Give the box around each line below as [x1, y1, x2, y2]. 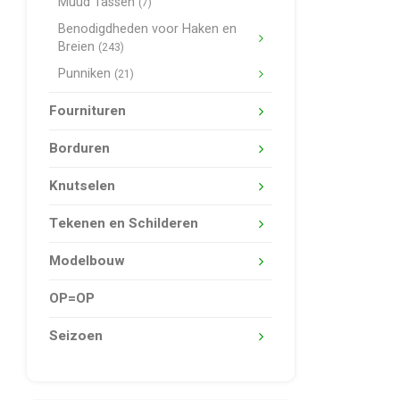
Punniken [58, 64, 114, 83]
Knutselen [49, 176, 115, 196]
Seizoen [49, 326, 103, 346]
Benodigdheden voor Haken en [58, 20, 237, 38]
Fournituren [49, 101, 126, 121]
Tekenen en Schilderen [49, 213, 198, 233]
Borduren [49, 138, 110, 158]
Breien [58, 37, 98, 56]
